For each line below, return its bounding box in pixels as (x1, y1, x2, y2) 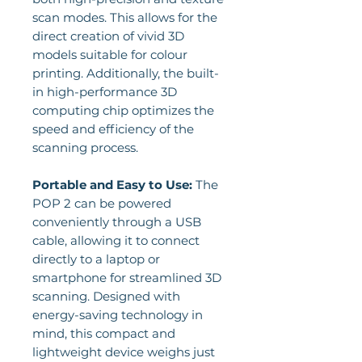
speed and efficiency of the (32, 121, 194, 137)
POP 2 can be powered (32, 196, 171, 211)
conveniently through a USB (32, 214, 201, 229)
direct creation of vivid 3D (32, 28, 184, 44)
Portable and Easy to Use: (32, 177, 192, 192)
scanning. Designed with (32, 288, 180, 304)
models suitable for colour (32, 47, 187, 62)
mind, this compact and (32, 326, 175, 341)
